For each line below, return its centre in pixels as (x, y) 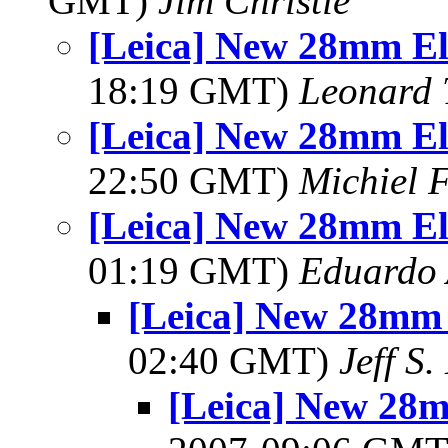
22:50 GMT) (193, 180)
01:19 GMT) (193, 270)
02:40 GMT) (233, 360)
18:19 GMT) (193, 90)
